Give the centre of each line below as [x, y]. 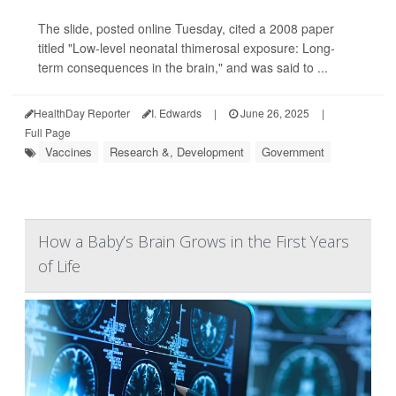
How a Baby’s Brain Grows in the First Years [194, 242]
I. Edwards [176, 113]
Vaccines [69, 152]
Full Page [48, 133]
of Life [59, 267]
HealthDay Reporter [82, 113]
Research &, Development [177, 152]
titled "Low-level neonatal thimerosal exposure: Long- [187, 48]
